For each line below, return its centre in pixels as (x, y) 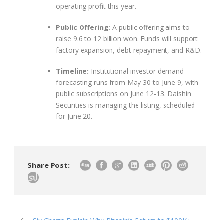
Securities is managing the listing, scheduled (125, 105)
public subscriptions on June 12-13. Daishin (124, 93)
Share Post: (49, 165)
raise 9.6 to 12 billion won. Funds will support (127, 38)
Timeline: (72, 71)
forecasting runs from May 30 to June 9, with (127, 82)
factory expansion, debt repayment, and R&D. (129, 50)
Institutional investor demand (136, 71)
